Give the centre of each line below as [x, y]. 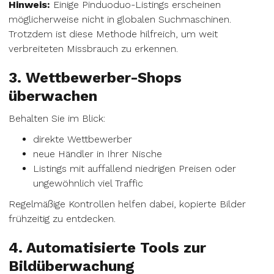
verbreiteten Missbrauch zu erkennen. [93, 49]
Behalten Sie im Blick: [57, 118]
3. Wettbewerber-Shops [95, 78]
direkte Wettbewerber [83, 139]
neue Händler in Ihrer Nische [98, 154]
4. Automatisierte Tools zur [107, 248]
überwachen [53, 96]
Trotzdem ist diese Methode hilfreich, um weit [113, 34]
